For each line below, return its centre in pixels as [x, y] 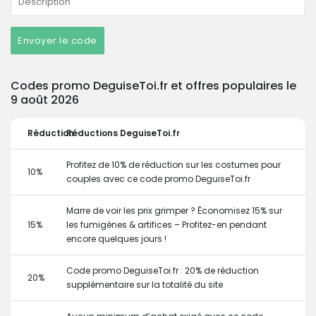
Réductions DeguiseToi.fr [123, 133]
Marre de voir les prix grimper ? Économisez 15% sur [174, 211]
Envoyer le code [57, 41]
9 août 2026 [45, 100]
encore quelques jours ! [116, 239]
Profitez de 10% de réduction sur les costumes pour [174, 165]
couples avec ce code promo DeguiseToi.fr [158, 179]
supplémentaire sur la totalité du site [145, 285]
